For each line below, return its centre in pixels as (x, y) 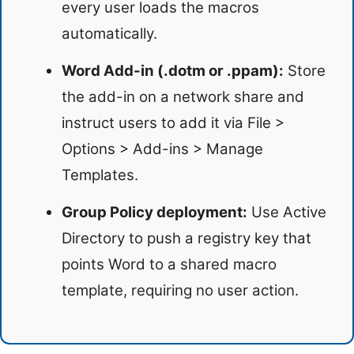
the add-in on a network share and (183, 96)
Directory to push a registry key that (186, 238)
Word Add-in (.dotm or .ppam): (173, 70)
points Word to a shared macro (169, 264)
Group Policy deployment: (154, 212)
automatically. (109, 33)
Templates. (100, 175)
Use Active (287, 212)
